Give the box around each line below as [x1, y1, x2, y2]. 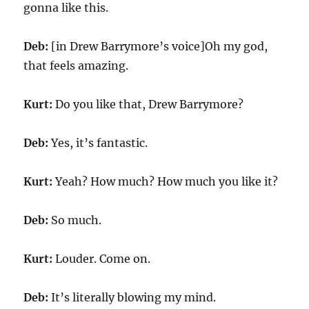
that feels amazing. [23, 59, 129, 72]
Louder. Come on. [52, 252, 151, 266]
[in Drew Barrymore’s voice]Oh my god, [48, 39, 268, 53]
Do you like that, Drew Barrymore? [52, 97, 244, 111]
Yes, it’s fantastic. [48, 136, 148, 150]
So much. [48, 213, 102, 227]
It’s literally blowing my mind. [48, 290, 217, 304]
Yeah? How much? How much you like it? [52, 175, 279, 188]
